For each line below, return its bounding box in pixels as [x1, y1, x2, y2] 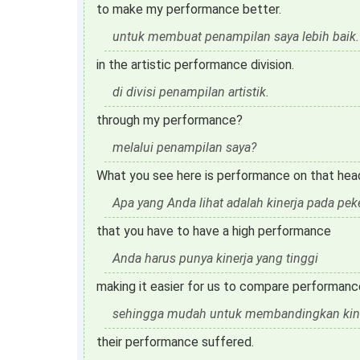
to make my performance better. [96, 2, 281, 17]
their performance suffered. [96, 334, 254, 350]
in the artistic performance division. [96, 57, 294, 72]
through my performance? [96, 112, 243, 128]
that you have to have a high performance [96, 223, 331, 239]
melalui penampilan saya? [112, 140, 256, 155]
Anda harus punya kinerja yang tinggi [112, 251, 318, 266]
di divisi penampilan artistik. [112, 84, 269, 100]
